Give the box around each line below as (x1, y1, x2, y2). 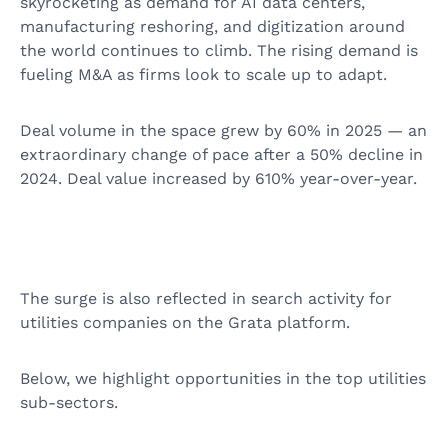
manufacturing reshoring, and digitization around (20, 17, 405, 37)
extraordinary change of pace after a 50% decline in (20, 145, 423, 165)
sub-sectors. (20, 392, 118, 412)
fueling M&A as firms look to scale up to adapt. (20, 65, 387, 85)
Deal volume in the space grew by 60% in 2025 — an (20, 121, 427, 141)
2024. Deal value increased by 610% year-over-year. (20, 169, 427, 189)
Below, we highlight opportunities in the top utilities (20, 368, 426, 388)
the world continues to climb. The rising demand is (20, 41, 418, 61)
